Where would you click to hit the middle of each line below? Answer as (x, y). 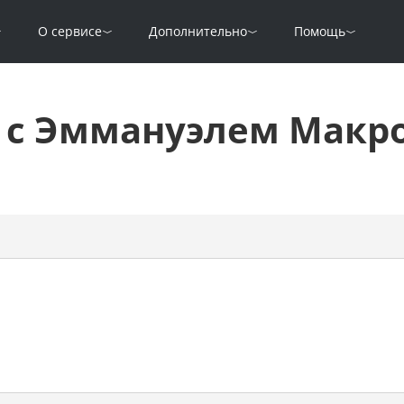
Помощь (320, 31)
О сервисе (70, 31)
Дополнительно (198, 31)
